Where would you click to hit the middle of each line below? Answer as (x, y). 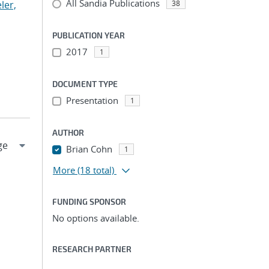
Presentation (92, 100)
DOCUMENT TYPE (85, 84)
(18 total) (96, 170)
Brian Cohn (89, 149)
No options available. (96, 218)
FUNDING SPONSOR (89, 201)
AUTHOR (68, 132)
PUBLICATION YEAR (89, 35)
